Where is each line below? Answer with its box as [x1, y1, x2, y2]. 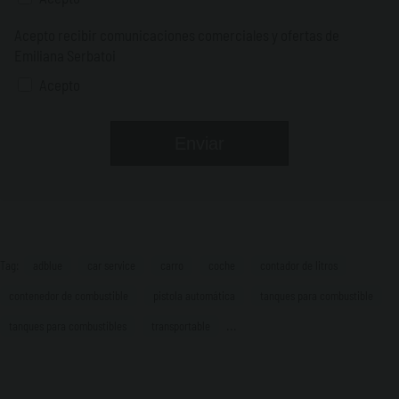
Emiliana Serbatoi [14, 46, 116, 65]
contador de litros [260, 258, 338, 273]
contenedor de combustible [9, 289, 128, 304]
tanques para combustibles [9, 319, 126, 334]
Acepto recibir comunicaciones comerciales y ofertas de [14, 26, 339, 45]
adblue [33, 258, 62, 273]
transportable [151, 319, 210, 334]
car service [87, 258, 135, 273]
